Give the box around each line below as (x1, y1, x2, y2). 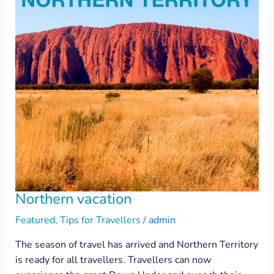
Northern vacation (15, 188, 131, 209)
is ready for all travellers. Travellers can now (15, 253, 211, 267)
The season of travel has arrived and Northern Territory (15, 238, 258, 252)
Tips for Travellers (59, 213, 141, 228)
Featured (15, 213, 55, 228)
